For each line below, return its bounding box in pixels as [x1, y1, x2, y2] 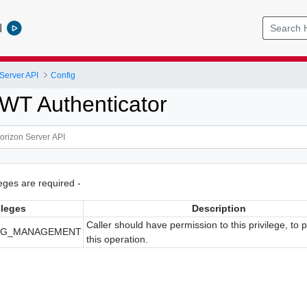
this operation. [86, 233, 149, 245]
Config [51, 70, 76, 80]
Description [192, 202, 247, 214]
